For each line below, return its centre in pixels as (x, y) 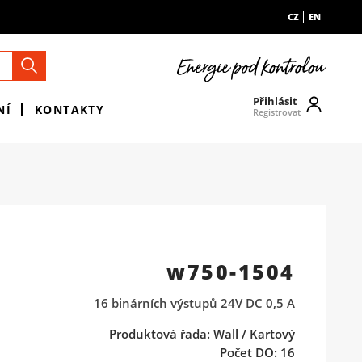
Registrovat (277, 112)
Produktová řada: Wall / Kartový (202, 334)
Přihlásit (276, 101)
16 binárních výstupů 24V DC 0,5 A (194, 303)
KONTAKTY (69, 109)
